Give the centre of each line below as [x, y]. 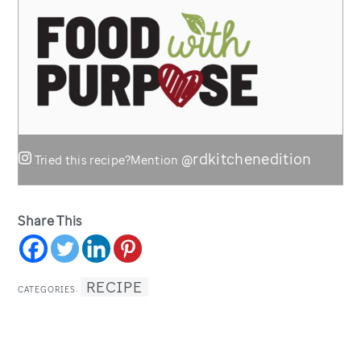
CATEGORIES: [50, 290]
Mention [156, 160]
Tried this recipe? [83, 160]
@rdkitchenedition [247, 159]
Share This [50, 221]
